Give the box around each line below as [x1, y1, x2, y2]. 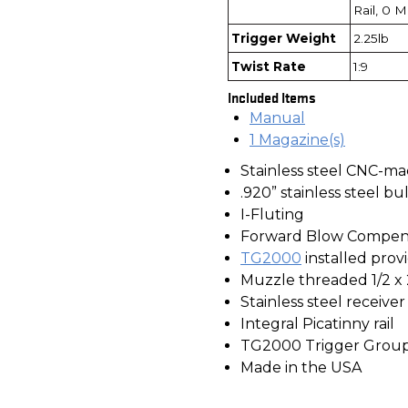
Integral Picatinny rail [240, 314, 394, 332]
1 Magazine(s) [250, 130, 345, 148]
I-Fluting [240, 205, 304, 223]
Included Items [228, 85, 316, 107]
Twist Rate [231, 58, 306, 74]
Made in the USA [240, 358, 362, 376]
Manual [250, 108, 305, 127]
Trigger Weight [231, 30, 336, 46]
